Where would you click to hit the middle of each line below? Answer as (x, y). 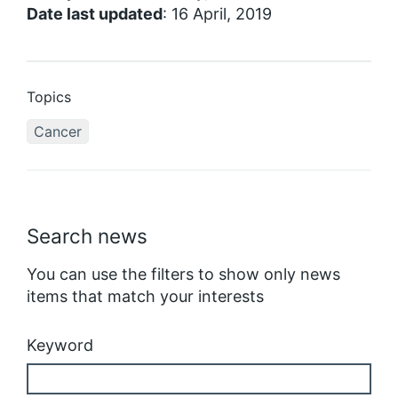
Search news (87, 236)
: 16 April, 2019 (217, 14)
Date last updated (95, 14)
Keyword (60, 345)
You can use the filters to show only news (183, 274)
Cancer (58, 132)
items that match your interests (145, 296)
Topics (49, 97)
